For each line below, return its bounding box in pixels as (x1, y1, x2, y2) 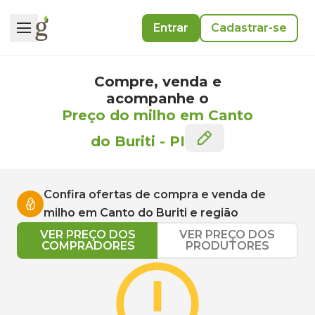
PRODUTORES (185, 239, 269, 252)
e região (187, 206, 238, 219)
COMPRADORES (41, 239, 135, 252)
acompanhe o (106, 90, 209, 107)
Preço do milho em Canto (62, 107, 253, 124)
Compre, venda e (94, 73, 221, 90)
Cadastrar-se (211, 20, 287, 34)
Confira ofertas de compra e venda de (44, 188, 266, 201)
